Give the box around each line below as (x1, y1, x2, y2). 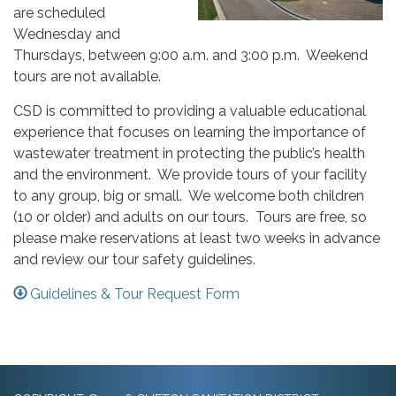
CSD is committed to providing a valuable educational (13, 103, 366, 120)
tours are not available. (13, 68, 161, 86)
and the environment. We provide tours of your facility (13, 166, 367, 184)
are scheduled (13, 4, 105, 22)
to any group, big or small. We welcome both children (13, 187, 364, 205)
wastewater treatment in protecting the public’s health (13, 145, 365, 163)
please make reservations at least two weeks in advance (13, 230, 380, 247)
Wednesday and (13, 26, 120, 43)
